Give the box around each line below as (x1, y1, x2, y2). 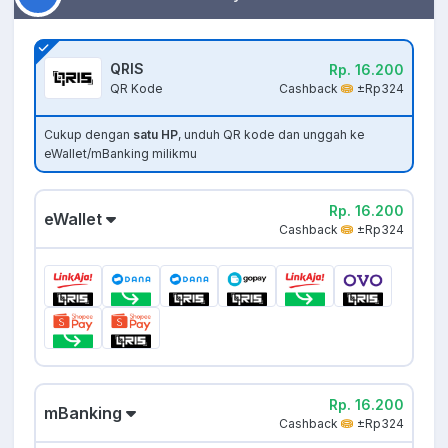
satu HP (133, 127, 178, 143)
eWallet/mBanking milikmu (44, 146, 197, 162)
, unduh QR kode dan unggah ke (178, 127, 365, 143)
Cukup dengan (44, 127, 133, 143)
